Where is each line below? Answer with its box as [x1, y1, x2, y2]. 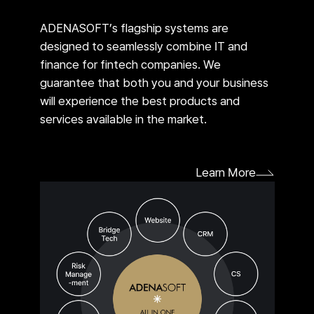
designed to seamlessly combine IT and [39, 39, 247, 53]
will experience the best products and [39, 94, 240, 108]
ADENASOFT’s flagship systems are [39, 21, 228, 35]
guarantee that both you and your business [39, 76, 268, 90]
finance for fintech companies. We [39, 57, 221, 71]
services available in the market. [39, 112, 207, 126]
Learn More [195, 165, 256, 179]
